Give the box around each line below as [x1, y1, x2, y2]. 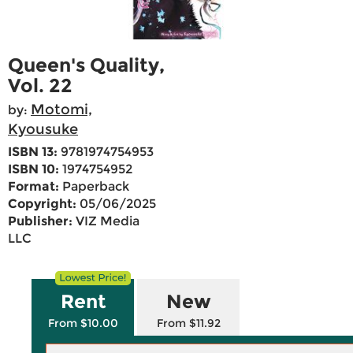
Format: [8, 179, 59, 195]
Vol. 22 [8, 74, 72, 98]
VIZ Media [72, 214, 139, 229]
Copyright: [8, 196, 76, 212]
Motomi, [31, 101, 92, 119]
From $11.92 [157, 316, 221, 331]
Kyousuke [8, 121, 78, 139]
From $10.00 [48, 316, 118, 331]
